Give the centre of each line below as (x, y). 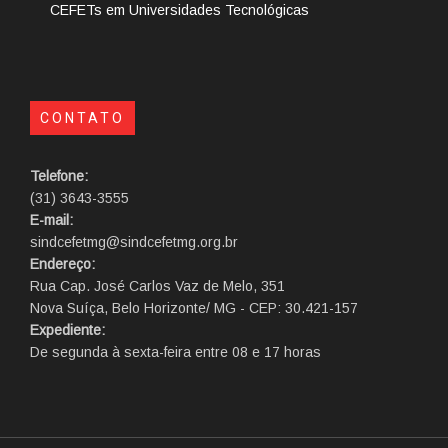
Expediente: (67, 330)
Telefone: (59, 176)
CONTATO (82, 118)
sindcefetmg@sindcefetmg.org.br (134, 242)
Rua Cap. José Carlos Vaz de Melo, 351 (157, 286)
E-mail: (51, 220)
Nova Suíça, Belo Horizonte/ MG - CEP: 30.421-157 (194, 308)
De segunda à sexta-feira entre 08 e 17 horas (175, 352)
